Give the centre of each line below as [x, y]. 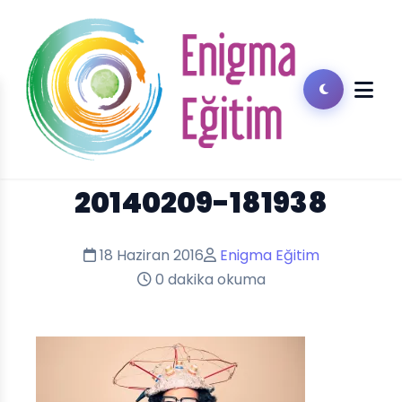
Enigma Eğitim [269, 255]
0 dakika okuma [208, 280]
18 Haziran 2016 [149, 255]
